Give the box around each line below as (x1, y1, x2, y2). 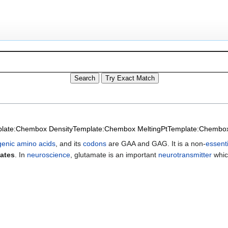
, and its (55, 139, 83, 148)
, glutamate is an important (70, 150, 158, 159)
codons (83, 139, 106, 148)
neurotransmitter (158, 150, 212, 159)
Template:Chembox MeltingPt (73, 124, 167, 133)
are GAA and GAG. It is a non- (106, 139, 206, 148)
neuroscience (27, 150, 70, 159)
